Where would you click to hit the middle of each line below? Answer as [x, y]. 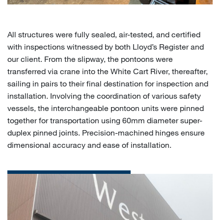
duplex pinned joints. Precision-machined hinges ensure [106, 132]
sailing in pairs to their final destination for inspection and [108, 83]
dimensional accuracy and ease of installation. [89, 144]
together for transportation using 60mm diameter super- [105, 120]
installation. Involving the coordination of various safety [104, 95]
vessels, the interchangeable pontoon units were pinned [106, 108]
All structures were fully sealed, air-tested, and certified [104, 34]
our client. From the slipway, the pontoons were [90, 58]
